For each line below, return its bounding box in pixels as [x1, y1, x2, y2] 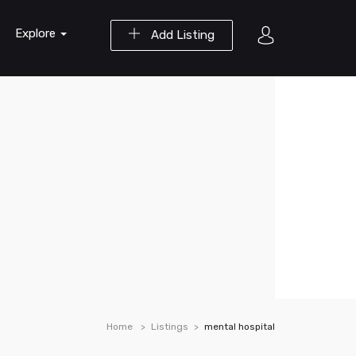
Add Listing [148, 28, 215, 42]
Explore [15, 26, 59, 41]
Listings [151, 321, 188, 332]
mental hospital [204, 321, 275, 332]
